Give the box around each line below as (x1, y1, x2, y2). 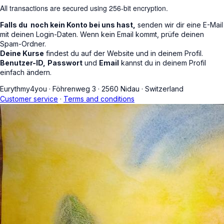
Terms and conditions (63, 94, 134, 103)
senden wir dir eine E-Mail (135, 20, 223, 29)
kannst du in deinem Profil (119, 58, 206, 67)
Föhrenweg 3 (50, 84, 96, 93)
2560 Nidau (101, 84, 139, 93)
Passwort (47, 58, 82, 67)
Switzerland (145, 84, 183, 93)
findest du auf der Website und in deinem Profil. (44, 49, 203, 58)
